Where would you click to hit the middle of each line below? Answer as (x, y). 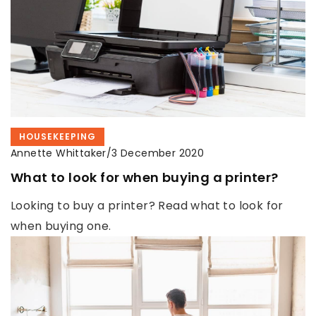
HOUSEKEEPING (57, 136)
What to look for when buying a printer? (145, 177)
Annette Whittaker (59, 153)
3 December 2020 (158, 153)
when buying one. (61, 226)
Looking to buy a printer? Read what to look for (147, 205)
